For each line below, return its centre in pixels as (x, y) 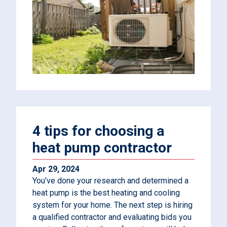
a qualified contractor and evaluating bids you (112, 217)
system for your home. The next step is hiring (112, 205)
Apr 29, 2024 (56, 169)
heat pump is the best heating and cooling (106, 193)
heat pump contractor (102, 148)
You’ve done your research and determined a (110, 181)
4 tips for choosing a (98, 131)
